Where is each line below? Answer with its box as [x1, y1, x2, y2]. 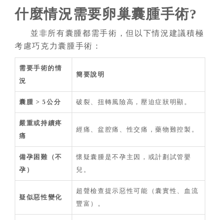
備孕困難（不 [19, 153, 63, 161]
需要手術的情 [19, 64, 62, 72]
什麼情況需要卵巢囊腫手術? [15, 6, 197, 22]
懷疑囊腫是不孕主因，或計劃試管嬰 [76, 153, 192, 161]
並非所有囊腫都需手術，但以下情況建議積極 [30, 28, 204, 37]
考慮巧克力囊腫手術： [15, 41, 102, 50]
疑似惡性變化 [19, 193, 63, 201]
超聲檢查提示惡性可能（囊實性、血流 [76, 187, 199, 194]
